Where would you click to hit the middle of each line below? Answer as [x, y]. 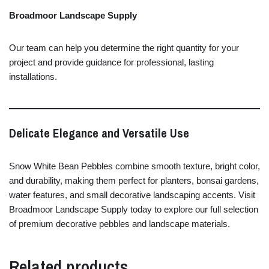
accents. [220, 195]
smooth [167, 166]
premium [37, 223]
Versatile [146, 133]
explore [180, 209]
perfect [133, 180]
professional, [162, 62]
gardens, [242, 180]
